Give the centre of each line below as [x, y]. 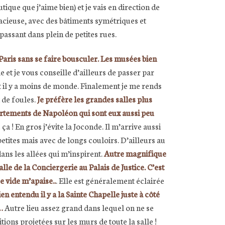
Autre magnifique [135, 153]
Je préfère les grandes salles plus [95, 99]
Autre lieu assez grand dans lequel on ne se [78, 207]
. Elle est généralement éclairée [110, 180]
